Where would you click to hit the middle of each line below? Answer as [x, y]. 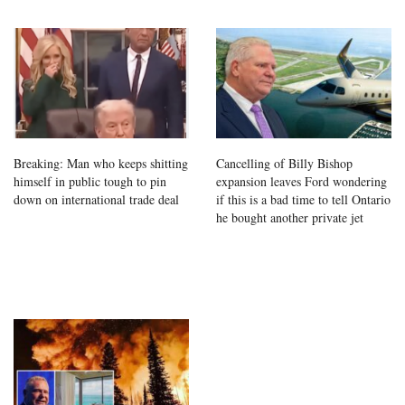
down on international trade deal [96, 199]
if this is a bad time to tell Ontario [303, 199]
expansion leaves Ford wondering [301, 181]
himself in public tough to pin [90, 181]
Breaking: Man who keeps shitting [101, 163]
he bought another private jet [290, 217]
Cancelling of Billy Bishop [284, 163]
